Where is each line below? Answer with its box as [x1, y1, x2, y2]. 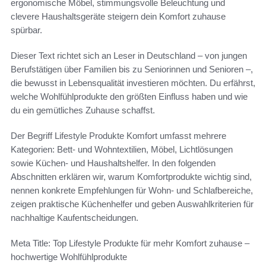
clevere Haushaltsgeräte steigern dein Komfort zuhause [11, 11, 226, 22]
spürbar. [11, 25, 42, 36]
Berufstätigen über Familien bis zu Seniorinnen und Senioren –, [11, 64, 253, 75]
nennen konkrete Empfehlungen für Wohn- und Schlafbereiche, [11, 185, 253, 196]
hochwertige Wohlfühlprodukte [11, 252, 127, 262]
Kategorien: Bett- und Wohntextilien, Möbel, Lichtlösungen [11, 144, 233, 155]
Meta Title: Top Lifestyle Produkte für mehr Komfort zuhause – [11, 238, 249, 249]
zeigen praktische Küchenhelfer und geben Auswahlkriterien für [11, 199, 254, 210]
